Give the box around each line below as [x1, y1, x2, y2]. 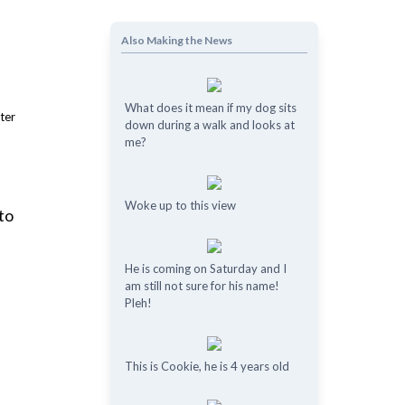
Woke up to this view [124, 198, 236, 212]
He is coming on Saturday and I [124, 261, 287, 276]
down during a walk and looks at [124, 118, 295, 132]
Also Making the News [120, 33, 232, 47]
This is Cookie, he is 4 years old [124, 359, 289, 373]
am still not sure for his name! [124, 278, 279, 293]
